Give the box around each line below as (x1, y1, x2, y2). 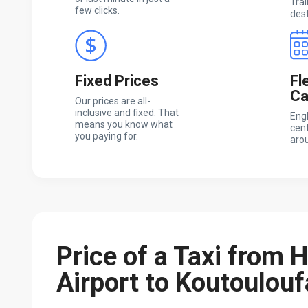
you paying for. (75, 130, 138, 142)
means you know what (75, 118, 173, 130)
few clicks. (75, 4, 120, 16)
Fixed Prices (75, 71, 159, 89)
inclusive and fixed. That (75, 107, 179, 118)
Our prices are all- (75, 95, 151, 107)
